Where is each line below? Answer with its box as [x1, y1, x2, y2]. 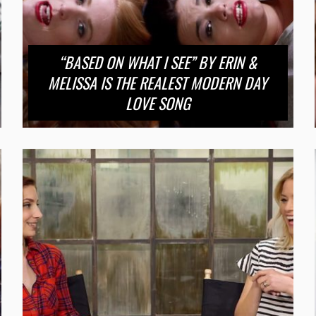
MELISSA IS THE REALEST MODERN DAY [48, 71, 268, 94]
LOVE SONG [125, 91, 190, 114]
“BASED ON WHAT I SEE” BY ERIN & [59, 50, 257, 73]
